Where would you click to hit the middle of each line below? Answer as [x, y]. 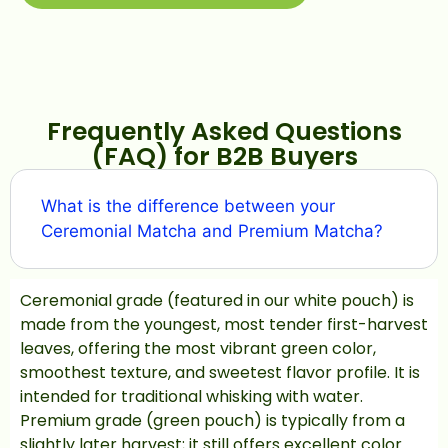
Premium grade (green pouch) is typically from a [212, 420]
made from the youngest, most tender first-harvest [224, 324]
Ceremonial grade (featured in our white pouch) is [217, 300]
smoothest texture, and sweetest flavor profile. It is [220, 372]
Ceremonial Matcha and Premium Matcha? [212, 230]
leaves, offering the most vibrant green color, [198, 348]
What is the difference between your [188, 205]
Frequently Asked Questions [224, 131]
